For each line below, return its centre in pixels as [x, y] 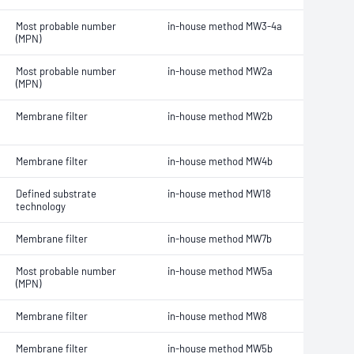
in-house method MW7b [220, 239]
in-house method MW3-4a [225, 26]
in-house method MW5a [220, 271]
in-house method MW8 [217, 316]
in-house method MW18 [219, 194]
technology [41, 206]
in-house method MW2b [220, 116]
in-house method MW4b [220, 161]
